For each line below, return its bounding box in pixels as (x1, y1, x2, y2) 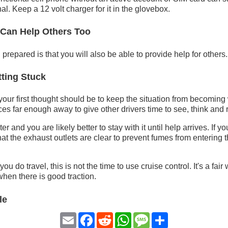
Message (149, 216, 183, 225)
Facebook (94, 216, 131, 225)
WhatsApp (131, 216, 169, 225)
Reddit (112, 216, 137, 225)
